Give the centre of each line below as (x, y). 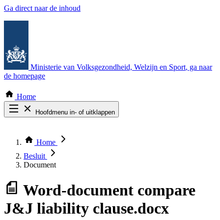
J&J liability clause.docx (86, 208)
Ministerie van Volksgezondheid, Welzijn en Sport (108, 67)
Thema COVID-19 (53, 138)
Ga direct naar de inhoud (42, 8)
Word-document (78, 190)
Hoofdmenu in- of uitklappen (75, 112)
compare (166, 190)
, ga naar (199, 67)
